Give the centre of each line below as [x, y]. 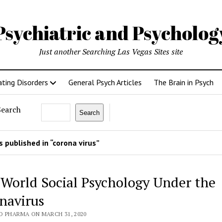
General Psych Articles [105, 82]
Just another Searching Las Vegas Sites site [111, 52]
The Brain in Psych [183, 82]
